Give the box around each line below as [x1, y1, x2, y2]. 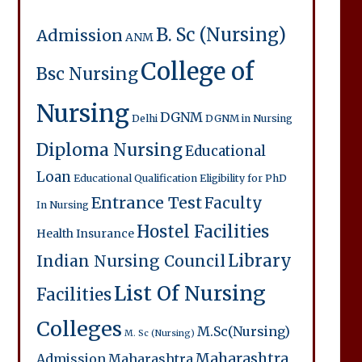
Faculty [204, 194, 263, 213]
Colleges [36, 316, 122, 342]
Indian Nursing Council [36, 251, 225, 271]
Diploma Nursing [36, 139, 183, 161]
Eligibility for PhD [199, 172, 287, 184]
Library [227, 250, 292, 271]
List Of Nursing [113, 280, 266, 306]
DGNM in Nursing [204, 112, 293, 124]
